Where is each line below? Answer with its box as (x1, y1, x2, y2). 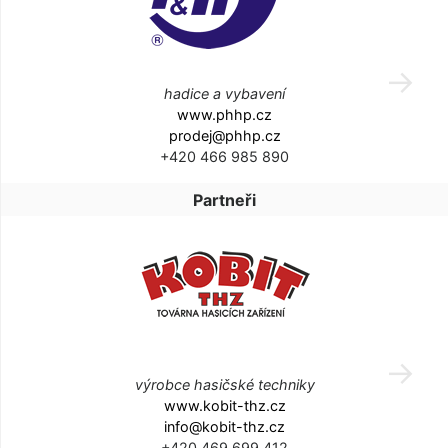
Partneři (193, 189, 256, 210)
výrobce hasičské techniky (134, 375, 315, 393)
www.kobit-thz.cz (163, 396, 286, 414)
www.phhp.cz (177, 105, 272, 123)
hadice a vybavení (164, 84, 285, 102)
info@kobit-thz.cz (164, 417, 285, 435)
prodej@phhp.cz (168, 126, 281, 144)
